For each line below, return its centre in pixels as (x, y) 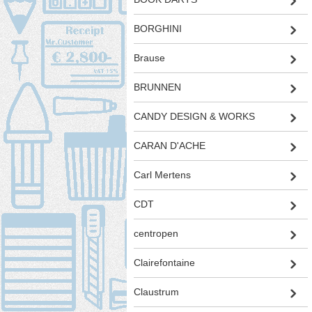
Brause (149, 58)
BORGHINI (157, 29)
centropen (156, 234)
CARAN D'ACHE (169, 146)
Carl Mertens (162, 175)
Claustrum (156, 292)
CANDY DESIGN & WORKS (194, 117)
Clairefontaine (164, 263)
